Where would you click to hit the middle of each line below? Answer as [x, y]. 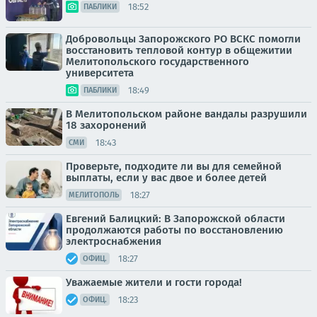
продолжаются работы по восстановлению [174, 230]
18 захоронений [106, 125]
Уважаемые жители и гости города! [154, 282]
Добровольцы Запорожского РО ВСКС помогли [183, 39]
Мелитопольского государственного [157, 62]
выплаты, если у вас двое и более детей [166, 178]
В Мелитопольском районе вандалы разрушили [186, 114]
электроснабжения [114, 241]
